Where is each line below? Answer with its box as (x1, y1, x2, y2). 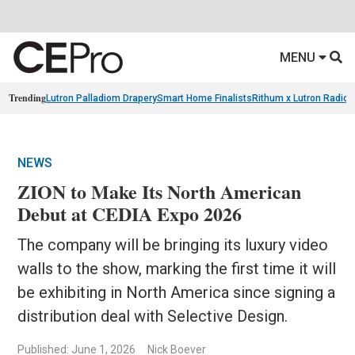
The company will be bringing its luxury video (17, 235, 329, 255)
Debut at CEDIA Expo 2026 (17, 200, 242, 228)
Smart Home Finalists (157, 93, 253, 105)
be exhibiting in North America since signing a (17, 283, 336, 303)
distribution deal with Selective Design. (17, 307, 288, 326)
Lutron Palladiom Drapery (46, 93, 158, 105)
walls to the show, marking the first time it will (17, 259, 337, 279)
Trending (9, 91, 47, 105)
